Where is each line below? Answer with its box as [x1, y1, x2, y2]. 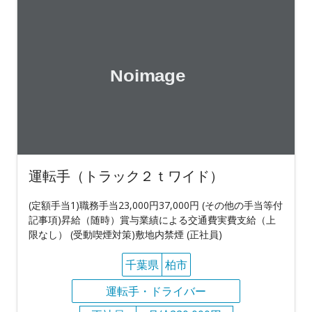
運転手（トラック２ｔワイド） [29, 166, 224, 186]
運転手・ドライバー [106, 283, 206, 299]
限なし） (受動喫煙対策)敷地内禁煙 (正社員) [29, 228, 222, 242]
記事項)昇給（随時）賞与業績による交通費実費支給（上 [29, 213, 276, 227]
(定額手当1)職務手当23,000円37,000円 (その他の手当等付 [29, 198, 283, 212]
